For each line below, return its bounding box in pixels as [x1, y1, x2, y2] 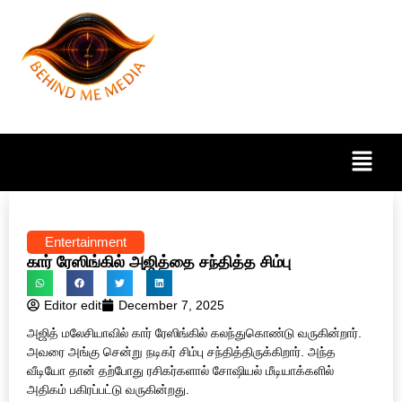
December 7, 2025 [118, 297, 224, 312]
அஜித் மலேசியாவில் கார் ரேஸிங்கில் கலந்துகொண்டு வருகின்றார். [27, 325, 362, 340]
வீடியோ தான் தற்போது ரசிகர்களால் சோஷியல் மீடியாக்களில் [27, 363, 334, 378]
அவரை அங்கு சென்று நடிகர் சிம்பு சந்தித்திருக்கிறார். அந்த [27, 344, 336, 359]
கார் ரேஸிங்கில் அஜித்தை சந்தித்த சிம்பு [27, 252, 291, 271]
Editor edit [44, 297, 101, 312]
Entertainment [45, 233, 127, 249]
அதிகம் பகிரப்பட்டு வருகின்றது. [27, 381, 189, 397]
